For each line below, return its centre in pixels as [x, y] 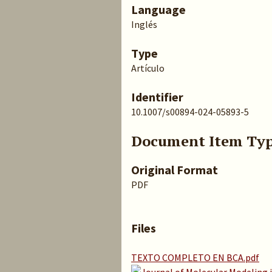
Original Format [175, 170]
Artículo [148, 68]
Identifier [157, 97]
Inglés [144, 24]
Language [158, 9]
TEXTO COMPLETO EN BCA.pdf [195, 257]
